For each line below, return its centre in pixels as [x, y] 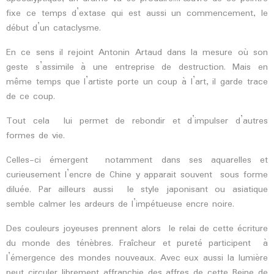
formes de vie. [35, 136]
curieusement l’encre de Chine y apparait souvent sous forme [137, 175]
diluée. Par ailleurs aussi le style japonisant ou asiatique [137, 190]
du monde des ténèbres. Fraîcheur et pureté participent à [137, 243]
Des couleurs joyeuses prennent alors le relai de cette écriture [137, 229]
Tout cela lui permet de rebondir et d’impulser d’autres [137, 121]
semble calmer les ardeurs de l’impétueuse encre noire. [120, 204]
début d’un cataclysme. [54, 28]
